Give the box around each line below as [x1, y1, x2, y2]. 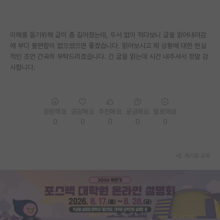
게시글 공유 [184, 152, 210, 159]
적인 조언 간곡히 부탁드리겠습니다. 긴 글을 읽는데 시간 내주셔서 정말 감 [10, 52, 208, 60]
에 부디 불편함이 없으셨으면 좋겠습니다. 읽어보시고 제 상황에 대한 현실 [10, 41, 206, 50]
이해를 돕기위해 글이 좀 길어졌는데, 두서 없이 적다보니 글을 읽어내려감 [10, 30, 206, 39]
